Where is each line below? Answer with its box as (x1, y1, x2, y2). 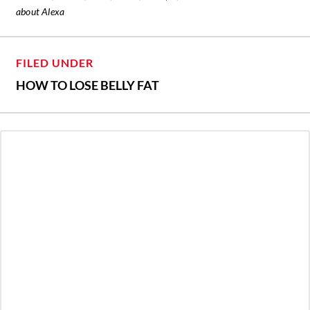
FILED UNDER (16, 55, 93, 69)
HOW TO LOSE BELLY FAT (16, 77, 159, 93)
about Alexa (16, 5, 65, 17)
